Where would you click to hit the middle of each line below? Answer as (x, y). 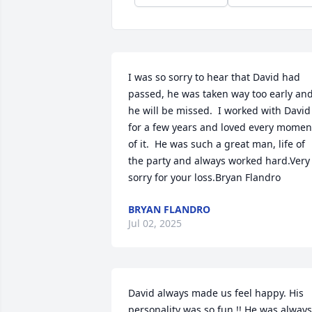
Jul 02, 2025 (155, 223)
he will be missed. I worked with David (219, 110)
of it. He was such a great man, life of (217, 144)
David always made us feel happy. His (216, 293)
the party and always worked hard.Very (219, 161)
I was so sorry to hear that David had (214, 77)
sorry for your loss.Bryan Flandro (204, 177)
